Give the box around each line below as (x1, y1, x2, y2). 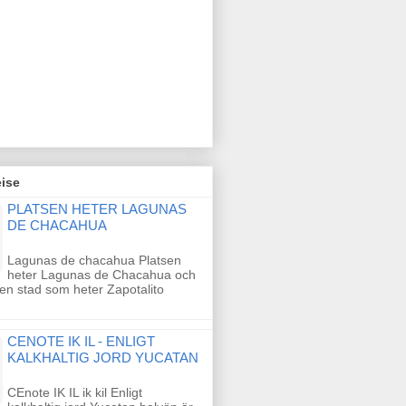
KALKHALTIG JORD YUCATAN (7, 349, 198, 365)
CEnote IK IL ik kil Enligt (7, 384, 142, 400)
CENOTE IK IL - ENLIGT (7, 333, 155, 349)
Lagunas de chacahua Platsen (7, 252, 181, 267)
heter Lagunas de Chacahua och (7, 266, 196, 282)
